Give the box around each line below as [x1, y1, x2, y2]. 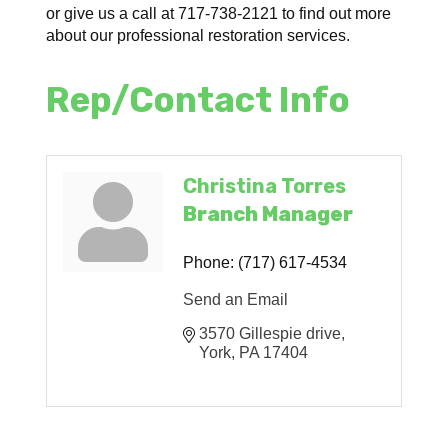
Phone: [183, 253, 235, 271]
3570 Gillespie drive [199, 324, 342, 342]
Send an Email [183, 290, 289, 308]
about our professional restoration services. [46, 26, 351, 44]
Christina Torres [183, 173, 347, 198]
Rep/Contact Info [46, 78, 351, 121]
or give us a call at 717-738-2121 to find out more [46, 4, 392, 22]
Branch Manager [183, 201, 354, 226]
